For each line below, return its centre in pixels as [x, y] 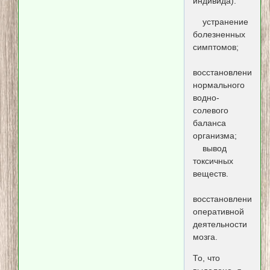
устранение [220, 22]
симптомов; [215, 47]
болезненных [219, 35]
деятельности [220, 224]
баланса [209, 123]
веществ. [210, 174]
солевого [210, 111]
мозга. [205, 237]
